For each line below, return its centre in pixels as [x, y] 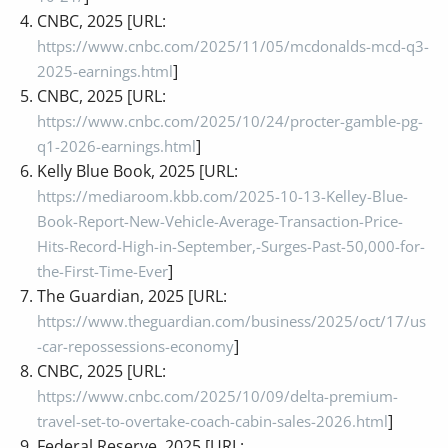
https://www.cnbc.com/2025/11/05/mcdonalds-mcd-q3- [233, 45]
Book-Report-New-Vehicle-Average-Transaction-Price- [220, 220]
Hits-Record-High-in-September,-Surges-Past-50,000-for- [231, 245]
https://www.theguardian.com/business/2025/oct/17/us [232, 320]
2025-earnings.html [105, 70]
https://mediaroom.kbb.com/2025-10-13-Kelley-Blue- [223, 195]
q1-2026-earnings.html [117, 145]
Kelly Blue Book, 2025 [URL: [138, 170]
